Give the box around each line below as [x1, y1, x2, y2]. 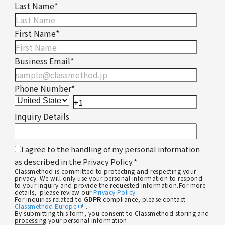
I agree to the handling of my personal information [21, 144, 200, 155]
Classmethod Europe [14, 202, 77, 211]
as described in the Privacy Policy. [14, 156, 134, 167]
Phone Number [14, 82, 71, 95]
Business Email [14, 55, 70, 67]
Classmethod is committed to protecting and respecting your [14, 167, 196, 176]
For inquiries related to [14, 195, 84, 204]
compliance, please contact [101, 195, 186, 204]
